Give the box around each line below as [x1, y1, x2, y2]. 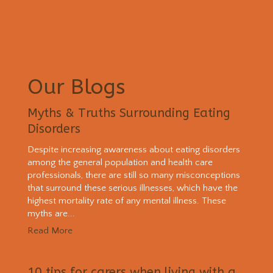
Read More [27, 225, 73, 236]
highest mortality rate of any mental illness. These [27, 195, 226, 206]
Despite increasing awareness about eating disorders [27, 144, 240, 155]
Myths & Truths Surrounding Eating [27, 105, 230, 120]
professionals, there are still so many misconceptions [27, 169, 240, 180]
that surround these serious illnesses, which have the [27, 182, 238, 193]
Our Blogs [27, 74, 125, 99]
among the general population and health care [27, 157, 213, 168]
